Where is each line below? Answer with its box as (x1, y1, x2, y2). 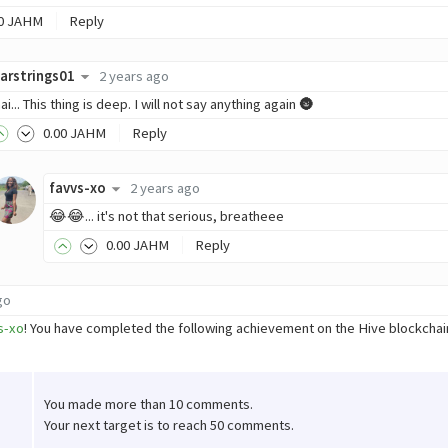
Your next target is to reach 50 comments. (44, 415, 294, 434)
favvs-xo (49, 179, 106, 198)
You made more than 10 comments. (44, 394, 253, 413)
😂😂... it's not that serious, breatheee (49, 206, 284, 225)
